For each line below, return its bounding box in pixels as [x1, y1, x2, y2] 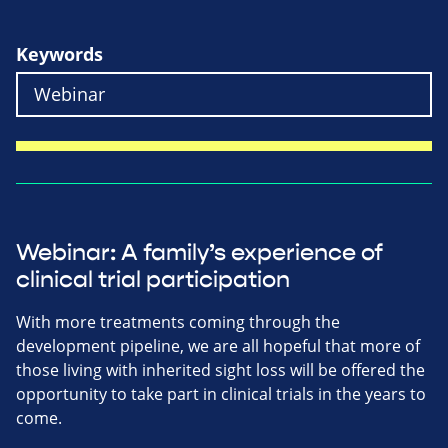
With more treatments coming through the [16, 310, 340, 333]
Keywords [16, 41, 103, 67]
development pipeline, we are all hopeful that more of [16, 334, 420, 357]
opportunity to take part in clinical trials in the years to [16, 382, 426, 405]
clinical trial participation [16, 265, 290, 294]
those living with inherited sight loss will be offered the [16, 358, 425, 381]
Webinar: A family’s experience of [16, 238, 383, 267]
